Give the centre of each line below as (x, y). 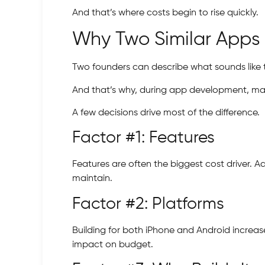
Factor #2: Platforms (148, 204)
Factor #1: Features (143, 138)
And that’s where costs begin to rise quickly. (165, 13)
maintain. (92, 179)
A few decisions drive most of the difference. (166, 113)
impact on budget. (113, 245)
